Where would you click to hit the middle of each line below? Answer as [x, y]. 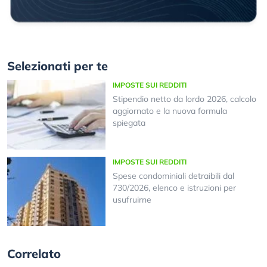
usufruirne [132, 199]
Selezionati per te [58, 66]
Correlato [34, 254]
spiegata [129, 123]
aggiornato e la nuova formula [170, 111]
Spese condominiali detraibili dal [173, 176]
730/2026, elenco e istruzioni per [174, 187]
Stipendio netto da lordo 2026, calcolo [184, 99]
